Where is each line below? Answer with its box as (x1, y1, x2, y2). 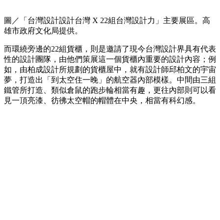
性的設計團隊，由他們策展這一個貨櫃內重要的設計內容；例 (4, 55, 216, 63)
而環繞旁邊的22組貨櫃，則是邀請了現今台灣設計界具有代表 (4, 44, 216, 53)
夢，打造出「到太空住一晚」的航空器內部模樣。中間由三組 (4, 75, 216, 84)
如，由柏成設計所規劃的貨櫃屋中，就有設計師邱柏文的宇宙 (4, 65, 216, 74)
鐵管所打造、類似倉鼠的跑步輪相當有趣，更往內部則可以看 (4, 85, 216, 94)
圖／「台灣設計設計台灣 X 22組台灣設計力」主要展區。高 (4, 16, 210, 25)
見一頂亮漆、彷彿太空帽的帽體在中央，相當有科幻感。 (4, 96, 200, 105)
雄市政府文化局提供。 (4, 26, 82, 35)
